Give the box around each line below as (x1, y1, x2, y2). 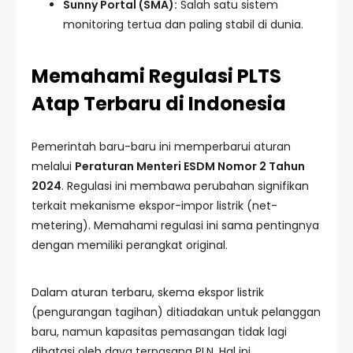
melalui (32, 158, 75, 174)
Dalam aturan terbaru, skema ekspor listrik (32, 284, 264, 300)
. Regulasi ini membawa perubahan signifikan (61, 178, 309, 194)
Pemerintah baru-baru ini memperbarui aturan (32, 139, 291, 154)
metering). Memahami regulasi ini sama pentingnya (32, 217, 319, 233)
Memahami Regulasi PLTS (32, 63, 281, 89)
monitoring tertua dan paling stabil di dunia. (63, 17, 303, 32)
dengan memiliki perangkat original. (32, 237, 228, 253)
